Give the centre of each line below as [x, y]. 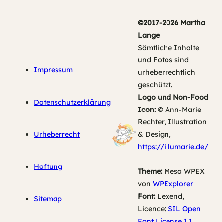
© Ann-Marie [178, 110]
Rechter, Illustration [172, 122]
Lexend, [170, 196]
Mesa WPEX [183, 172]
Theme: [150, 172]
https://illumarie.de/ [173, 147]
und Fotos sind [163, 60]
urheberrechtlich [166, 73]
